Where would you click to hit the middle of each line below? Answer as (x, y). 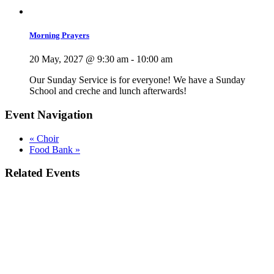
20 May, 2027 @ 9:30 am (79, 59)
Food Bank (52, 149)
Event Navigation (49, 114)
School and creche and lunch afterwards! (108, 91)
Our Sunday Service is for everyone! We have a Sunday (137, 80)
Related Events (42, 173)
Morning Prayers (59, 35)
